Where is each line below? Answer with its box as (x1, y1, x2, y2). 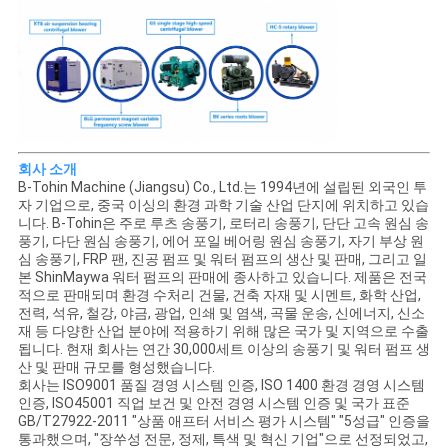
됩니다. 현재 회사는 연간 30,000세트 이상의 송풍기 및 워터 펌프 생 (17, 340, 430, 357)
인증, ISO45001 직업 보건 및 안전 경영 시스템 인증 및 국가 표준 (17, 394, 410, 411)
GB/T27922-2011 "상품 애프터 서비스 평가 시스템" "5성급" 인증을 (17, 412, 430, 429)
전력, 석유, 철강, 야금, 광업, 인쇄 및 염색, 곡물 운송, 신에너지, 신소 (17, 304, 425, 321)
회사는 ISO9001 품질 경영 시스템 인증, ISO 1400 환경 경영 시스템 (17, 376, 425, 393)
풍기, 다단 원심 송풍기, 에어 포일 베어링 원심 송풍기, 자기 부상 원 (17, 232, 424, 249)
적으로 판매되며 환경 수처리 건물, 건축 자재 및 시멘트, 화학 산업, (17, 286, 421, 303)
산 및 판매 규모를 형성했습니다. (17, 358, 215, 375)
